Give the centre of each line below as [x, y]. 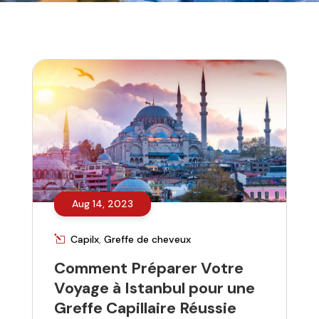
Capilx [84, 240]
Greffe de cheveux [147, 240]
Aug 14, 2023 [102, 204]
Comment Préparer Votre [148, 268]
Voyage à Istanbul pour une [154, 288]
